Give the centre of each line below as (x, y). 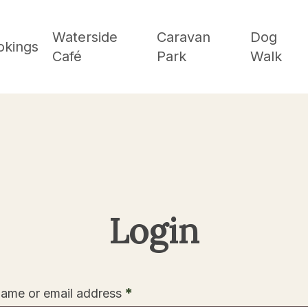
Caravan (184, 37)
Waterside (85, 37)
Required (157, 292)
